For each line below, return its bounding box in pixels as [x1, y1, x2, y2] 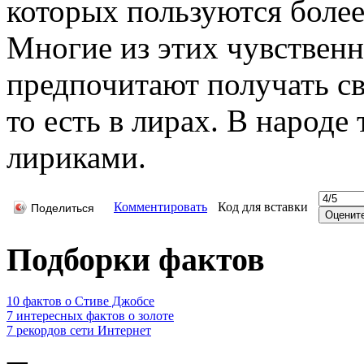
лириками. [6, 139, 146, 175]
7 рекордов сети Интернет [6, 323, 151, 338]
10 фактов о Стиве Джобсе [6, 294, 154, 309]
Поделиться [31, 201, 94, 214]
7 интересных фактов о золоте [6, 309, 174, 323]
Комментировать [114, 199, 207, 214]
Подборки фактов [6, 241, 265, 279]
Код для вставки [218, 199, 308, 214]
